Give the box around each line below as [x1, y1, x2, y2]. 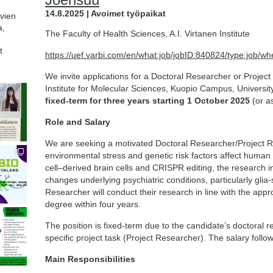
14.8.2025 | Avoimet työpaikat [45, 9, 166, 18]
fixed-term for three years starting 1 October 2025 [45, 96, 250, 105]
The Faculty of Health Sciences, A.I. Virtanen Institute [45, 29, 250, 38]
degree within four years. [45, 199, 141, 209]
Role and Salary [45, 117, 110, 127]
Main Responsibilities [45, 254, 135, 264]
